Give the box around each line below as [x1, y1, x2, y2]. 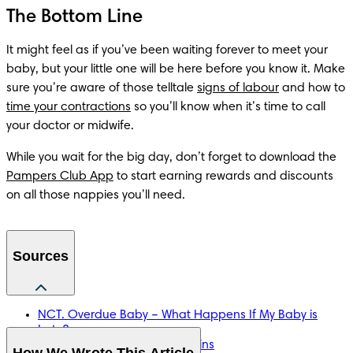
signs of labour [197, 81, 279, 95]
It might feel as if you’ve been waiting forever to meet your [6, 43, 328, 57]
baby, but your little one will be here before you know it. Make [6, 62, 345, 76]
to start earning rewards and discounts [113, 169, 333, 183]
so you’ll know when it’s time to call [131, 100, 325, 113]
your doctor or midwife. [6, 119, 134, 132]
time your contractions [6, 100, 131, 113]
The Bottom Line [6, 7, 143, 27]
